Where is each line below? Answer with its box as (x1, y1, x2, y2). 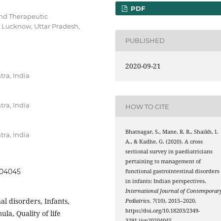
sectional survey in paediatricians (125, 148, 213, 155)
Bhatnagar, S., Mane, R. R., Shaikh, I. (125, 128, 219, 136)
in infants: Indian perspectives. (125, 178, 207, 185)
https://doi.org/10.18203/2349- (125, 207, 200, 215)
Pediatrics (125, 197, 150, 205)
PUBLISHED (125, 37, 165, 45)
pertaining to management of (125, 158, 201, 165)
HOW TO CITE (125, 102, 170, 110)
